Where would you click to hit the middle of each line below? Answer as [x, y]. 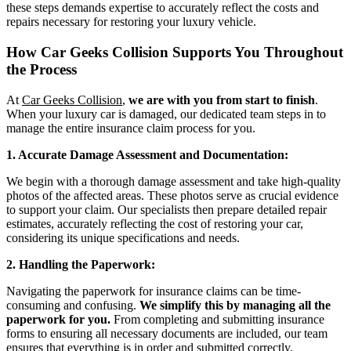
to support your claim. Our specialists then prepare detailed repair [166, 209]
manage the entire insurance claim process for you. [131, 128]
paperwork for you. [58, 319]
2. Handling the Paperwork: [81, 264]
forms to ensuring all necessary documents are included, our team [167, 333]
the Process [42, 69]
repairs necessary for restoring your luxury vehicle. [131, 22]
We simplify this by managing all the [235, 305]
